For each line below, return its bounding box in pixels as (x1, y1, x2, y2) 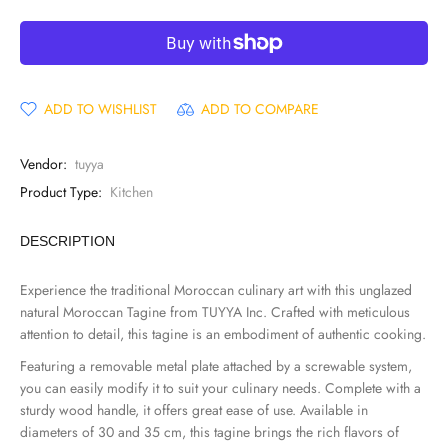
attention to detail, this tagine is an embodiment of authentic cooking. (20, 324, 426, 344)
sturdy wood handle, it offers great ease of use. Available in (20, 400, 368, 420)
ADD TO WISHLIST (44, 99, 157, 119)
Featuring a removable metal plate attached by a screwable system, (20, 356, 412, 376)
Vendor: (20, 154, 67, 174)
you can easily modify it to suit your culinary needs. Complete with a (20, 378, 421, 398)
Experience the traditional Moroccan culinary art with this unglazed (20, 280, 412, 300)
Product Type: (20, 182, 102, 202)
